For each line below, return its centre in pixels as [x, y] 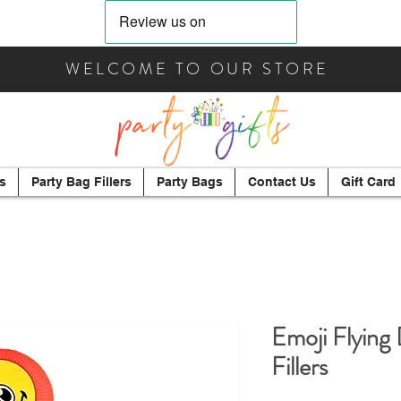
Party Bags [189, 182]
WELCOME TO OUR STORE [197, 69]
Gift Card [368, 182]
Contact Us [282, 182]
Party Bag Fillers [81, 182]
